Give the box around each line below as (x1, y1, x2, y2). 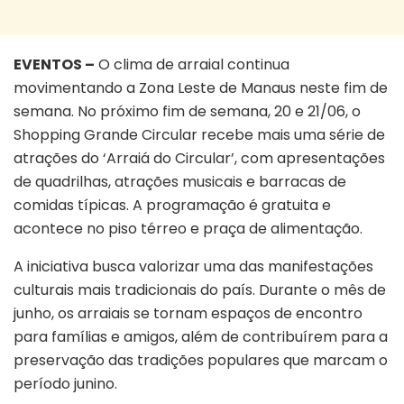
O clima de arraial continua (95, 54, 289, 76)
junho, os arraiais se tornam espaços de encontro (14, 303, 363, 325)
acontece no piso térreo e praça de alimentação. (14, 218, 363, 240)
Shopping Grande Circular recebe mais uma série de (14, 124, 385, 146)
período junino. (14, 373, 117, 395)
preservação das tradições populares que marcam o (14, 350, 388, 372)
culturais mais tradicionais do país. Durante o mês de (14, 280, 386, 301)
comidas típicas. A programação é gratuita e (14, 195, 331, 216)
